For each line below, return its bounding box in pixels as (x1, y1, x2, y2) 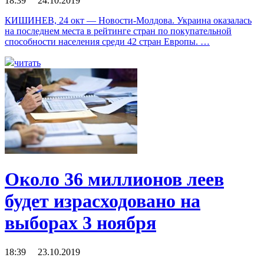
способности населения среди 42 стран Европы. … (5, 36, 210, 47)
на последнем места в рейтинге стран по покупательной (5, 25, 232, 36)
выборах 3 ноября (5, 212, 156, 234)
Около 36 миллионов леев (5, 169, 224, 190)
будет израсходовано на (5, 190, 200, 212)
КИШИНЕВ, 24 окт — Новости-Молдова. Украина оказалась (5, 15, 252, 25)
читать (14, 57, 41, 68)
